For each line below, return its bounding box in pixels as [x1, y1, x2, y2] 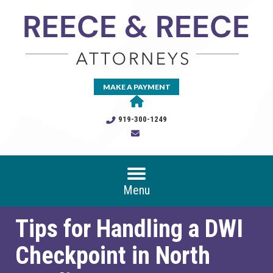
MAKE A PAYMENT [102, 82, 171, 91]
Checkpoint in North [15, 241, 210, 270]
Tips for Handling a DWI [15, 214, 243, 243]
